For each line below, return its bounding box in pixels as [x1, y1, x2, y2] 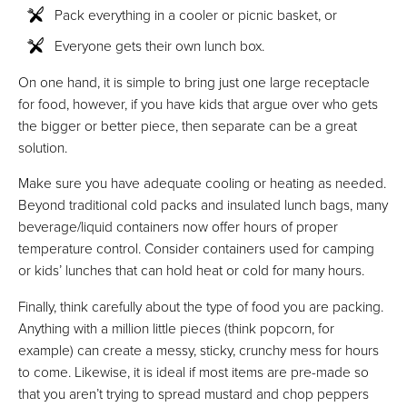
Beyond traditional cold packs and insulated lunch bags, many [18, 194, 388, 215]
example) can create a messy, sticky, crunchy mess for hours [18, 339, 379, 360]
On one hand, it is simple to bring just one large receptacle [18, 71, 370, 92]
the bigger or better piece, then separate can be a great [18, 114, 357, 135]
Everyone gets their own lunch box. [55, 35, 264, 56]
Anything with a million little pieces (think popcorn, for [18, 317, 334, 338]
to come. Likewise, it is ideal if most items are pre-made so [18, 361, 369, 382]
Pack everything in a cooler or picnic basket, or [55, 5, 337, 25]
